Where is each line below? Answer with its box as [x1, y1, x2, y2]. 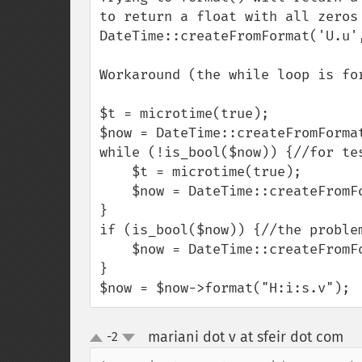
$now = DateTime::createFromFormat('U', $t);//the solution [99, 241, 132, 258]
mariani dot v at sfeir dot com [147, 328, 343, 346]
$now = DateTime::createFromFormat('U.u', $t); [99, 183, 132, 200]
